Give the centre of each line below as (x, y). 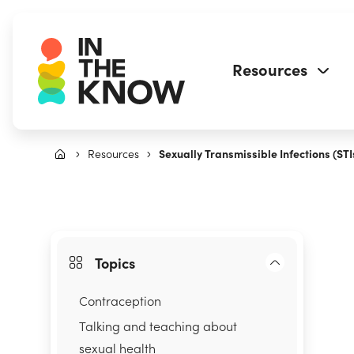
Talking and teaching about (158, 326)
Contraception (120, 300)
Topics (115, 262)
